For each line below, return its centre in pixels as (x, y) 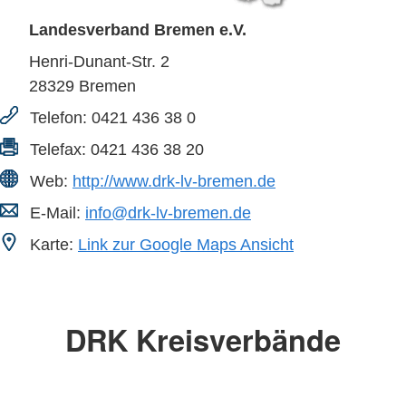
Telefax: (58, 150)
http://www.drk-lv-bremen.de (174, 181)
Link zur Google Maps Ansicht (186, 245)
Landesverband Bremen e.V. (138, 30)
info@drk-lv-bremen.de (168, 213)
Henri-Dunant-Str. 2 (99, 62)
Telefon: (58, 118)
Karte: (52, 245)
